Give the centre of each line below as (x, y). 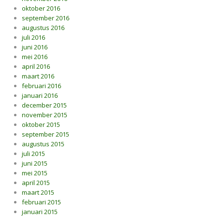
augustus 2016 (43, 28)
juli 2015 (33, 154)
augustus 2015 (43, 144)
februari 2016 (41, 86)
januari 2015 (40, 212)
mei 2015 (35, 173)
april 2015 (36, 183)
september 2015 (46, 134)
